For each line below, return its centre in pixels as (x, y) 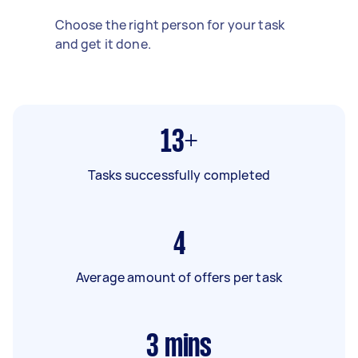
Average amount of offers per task (179, 277)
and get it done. (103, 44)
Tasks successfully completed (179, 175)
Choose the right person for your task (170, 24)
